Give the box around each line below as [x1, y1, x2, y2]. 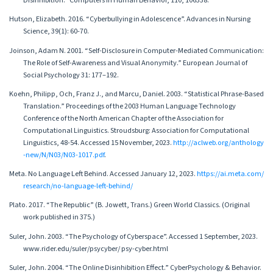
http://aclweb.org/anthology [172, 136, 264, 148]
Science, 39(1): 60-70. [23, 26, 89, 37]
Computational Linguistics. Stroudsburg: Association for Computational [23, 124, 249, 136]
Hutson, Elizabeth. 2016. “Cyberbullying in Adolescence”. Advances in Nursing [9, 13, 250, 25]
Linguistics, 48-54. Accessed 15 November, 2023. [23, 136, 173, 148]
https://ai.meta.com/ [197, 168, 264, 180]
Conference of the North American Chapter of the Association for [23, 112, 224, 124]
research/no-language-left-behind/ [23, 180, 133, 192]
